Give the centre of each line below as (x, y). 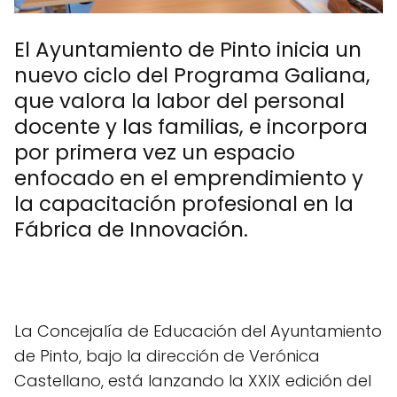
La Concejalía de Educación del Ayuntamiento (198, 331)
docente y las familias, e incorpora (191, 127)
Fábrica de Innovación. (131, 230)
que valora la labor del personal (179, 101)
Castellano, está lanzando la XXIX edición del (193, 381)
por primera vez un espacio (155, 153)
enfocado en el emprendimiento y (189, 179)
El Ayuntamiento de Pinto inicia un (188, 50)
